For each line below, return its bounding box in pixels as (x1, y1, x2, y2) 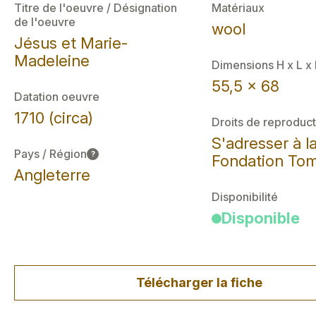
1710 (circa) (14, 109, 93, 127)
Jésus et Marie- (14, 34, 128, 52)
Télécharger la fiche (136, 275, 263, 290)
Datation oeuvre (14, 90, 99, 104)
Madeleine (14, 51, 90, 70)
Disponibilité (211, 190, 278, 204)
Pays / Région (14, 147, 87, 161)
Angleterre (14, 166, 90, 184)
